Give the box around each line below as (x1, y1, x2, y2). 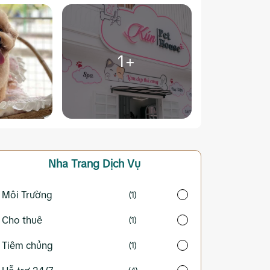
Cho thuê (2, 215, 42, 226)
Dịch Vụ (102, 158, 140, 171)
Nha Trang (48, 158, 102, 171)
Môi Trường (2, 189, 52, 201)
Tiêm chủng (2, 240, 53, 251)
